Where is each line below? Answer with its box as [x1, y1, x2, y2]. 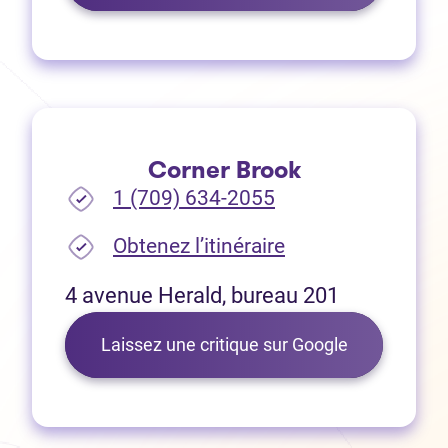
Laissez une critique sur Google [100, 334, 348, 356]
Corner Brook [147, 153, 301, 188]
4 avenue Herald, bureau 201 [65, 283, 339, 309]
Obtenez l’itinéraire [113, 234, 285, 259]
